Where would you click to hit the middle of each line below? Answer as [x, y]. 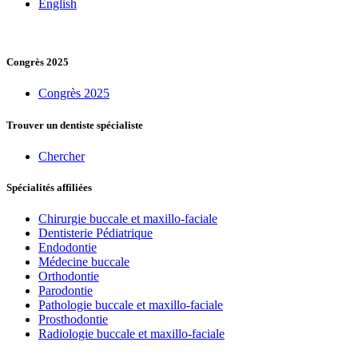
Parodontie [66, 291]
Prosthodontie [73, 320]
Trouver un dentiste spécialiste [75, 125]
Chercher [62, 156]
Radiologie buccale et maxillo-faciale [131, 334]
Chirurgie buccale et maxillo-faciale [128, 219]
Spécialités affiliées [49, 187]
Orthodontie [69, 276]
